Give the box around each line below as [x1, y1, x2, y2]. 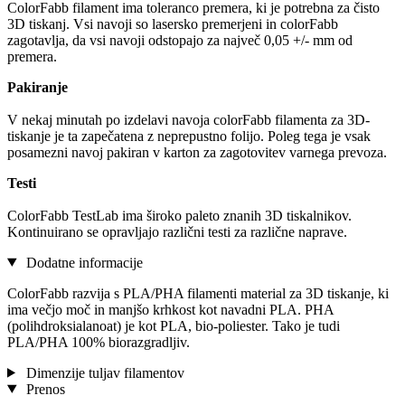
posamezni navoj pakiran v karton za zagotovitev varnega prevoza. [7, 144, 387, 160]
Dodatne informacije [22, 254, 143, 270]
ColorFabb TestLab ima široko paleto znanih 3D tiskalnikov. [7, 207, 352, 223]
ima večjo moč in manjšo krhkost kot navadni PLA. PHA [7, 301, 334, 317]
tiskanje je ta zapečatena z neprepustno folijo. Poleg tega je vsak [7, 127, 371, 144]
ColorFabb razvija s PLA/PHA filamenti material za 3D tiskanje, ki [7, 285, 389, 301]
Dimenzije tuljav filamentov [22, 364, 184, 381]
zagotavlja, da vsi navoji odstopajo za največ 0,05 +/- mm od [7, 32, 353, 48]
